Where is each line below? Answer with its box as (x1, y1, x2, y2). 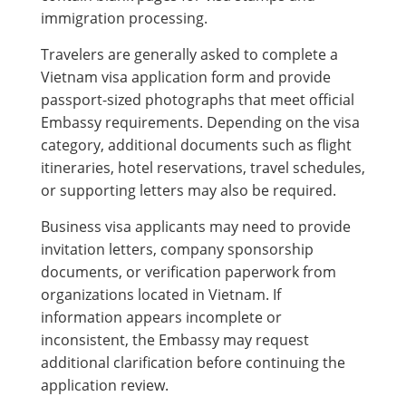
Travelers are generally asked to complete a (41, 43, 338, 64)
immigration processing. (41, 7, 208, 28)
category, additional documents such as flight (41, 134, 352, 155)
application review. (41, 374, 169, 395)
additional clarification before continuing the (41, 352, 345, 372)
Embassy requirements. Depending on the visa (41, 111, 360, 132)
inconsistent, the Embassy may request (41, 329, 309, 350)
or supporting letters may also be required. (41, 179, 336, 200)
